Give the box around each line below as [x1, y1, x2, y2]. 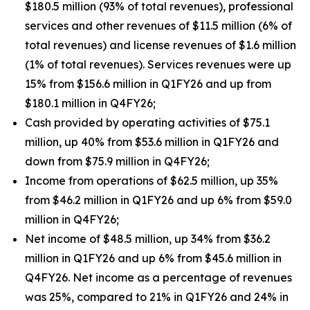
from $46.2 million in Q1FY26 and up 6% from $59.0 [25, 193, 292, 207]
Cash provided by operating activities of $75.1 [25, 116, 270, 129]
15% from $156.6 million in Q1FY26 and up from [25, 77, 271, 91]
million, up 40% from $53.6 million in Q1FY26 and [25, 135, 279, 149]
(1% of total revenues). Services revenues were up [25, 57, 291, 71]
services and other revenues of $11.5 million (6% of [25, 19, 292, 33]
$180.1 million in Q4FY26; [25, 96, 156, 110]
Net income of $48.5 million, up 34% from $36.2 [25, 232, 271, 246]
